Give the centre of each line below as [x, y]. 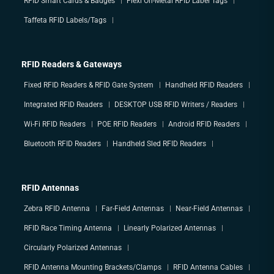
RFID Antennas [50, 187]
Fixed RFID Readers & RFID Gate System [89, 85]
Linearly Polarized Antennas [170, 228]
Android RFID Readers [204, 124]
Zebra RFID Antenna [57, 208]
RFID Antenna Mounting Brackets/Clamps [93, 267]
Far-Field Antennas [133, 208]
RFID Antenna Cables [208, 267]
